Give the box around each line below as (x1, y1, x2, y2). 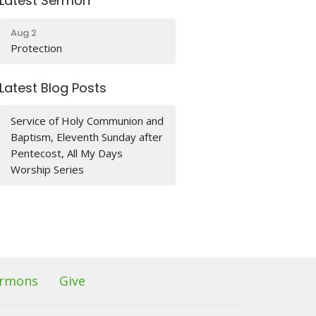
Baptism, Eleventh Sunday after (11, 130, 164, 144)
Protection (11, 40, 63, 55)
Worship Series (11, 162, 85, 176)
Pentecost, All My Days (11, 146, 123, 160)
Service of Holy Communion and (11, 114, 164, 128)
